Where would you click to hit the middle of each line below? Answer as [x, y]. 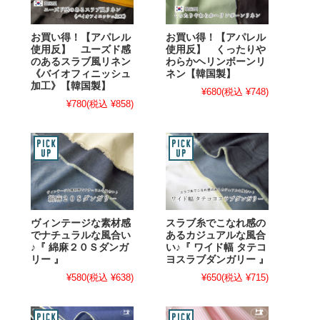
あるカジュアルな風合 [216, 235]
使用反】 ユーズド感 [81, 49]
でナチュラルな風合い [81, 235]
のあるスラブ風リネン [81, 61]
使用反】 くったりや [216, 49]
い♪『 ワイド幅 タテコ [216, 247]
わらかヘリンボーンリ [216, 61]
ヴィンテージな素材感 [81, 223]
